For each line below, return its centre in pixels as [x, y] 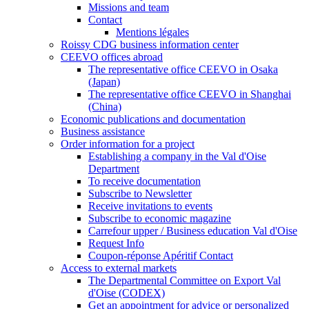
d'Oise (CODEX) [127, 293]
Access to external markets [119, 268]
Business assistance [103, 132]
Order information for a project [128, 144]
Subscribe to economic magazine [160, 219]
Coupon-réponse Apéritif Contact [161, 256]
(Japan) [104, 82]
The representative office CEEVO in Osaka [183, 70]
